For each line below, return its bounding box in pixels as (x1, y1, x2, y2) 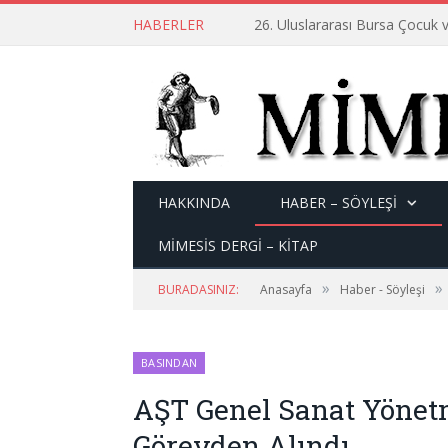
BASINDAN (141, 355, 198, 370)
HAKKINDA (158, 193, 230, 212)
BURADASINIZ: (158, 281, 239, 298)
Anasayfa (260, 281, 312, 298)
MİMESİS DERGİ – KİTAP (158, 236, 318, 255)
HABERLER (133, 15, 204, 34)
